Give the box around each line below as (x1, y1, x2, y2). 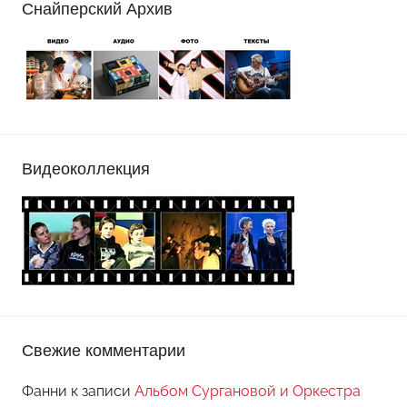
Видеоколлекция (22, 157, 150, 179)
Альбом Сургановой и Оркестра (134, 382, 361, 401)
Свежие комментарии (22, 339, 185, 361)
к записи (67, 382, 134, 401)
